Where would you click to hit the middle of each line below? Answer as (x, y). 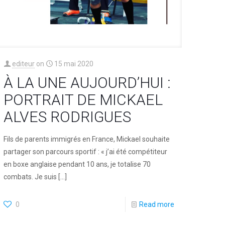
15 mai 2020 (74, 64)
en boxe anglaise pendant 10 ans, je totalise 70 (77, 164)
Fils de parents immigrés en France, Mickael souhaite (87, 139)
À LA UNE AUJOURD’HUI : (87, 83)
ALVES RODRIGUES (68, 117)
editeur (24, 64)
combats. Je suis (30, 177)
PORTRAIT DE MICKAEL (83, 100)
